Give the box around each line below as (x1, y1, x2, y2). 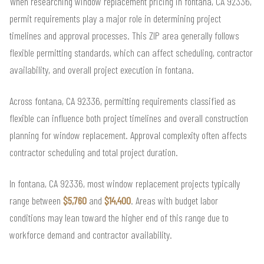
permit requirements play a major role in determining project (9, 11, 221, 25)
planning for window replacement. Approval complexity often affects (9, 128, 247, 141)
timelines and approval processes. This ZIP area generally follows (9, 28, 239, 42)
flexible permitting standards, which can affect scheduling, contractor (9, 45, 253, 59)
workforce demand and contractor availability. (9, 227, 172, 241)
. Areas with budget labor (131, 193, 218, 207)
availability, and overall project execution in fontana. (9, 62, 194, 76)
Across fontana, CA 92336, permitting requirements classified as (9, 94, 236, 107)
